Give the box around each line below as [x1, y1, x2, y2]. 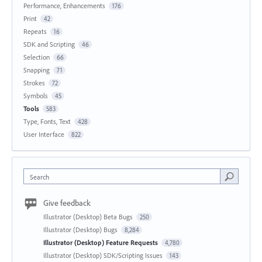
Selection [23, 52, 50, 61]
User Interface [23, 129, 64, 139]
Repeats [23, 26, 47, 36]
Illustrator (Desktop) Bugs [43, 225, 119, 234]
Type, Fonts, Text [23, 116, 71, 126]
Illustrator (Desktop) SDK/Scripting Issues [43, 250, 164, 260]
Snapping [23, 65, 50, 74]
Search [30, 172, 49, 181]
